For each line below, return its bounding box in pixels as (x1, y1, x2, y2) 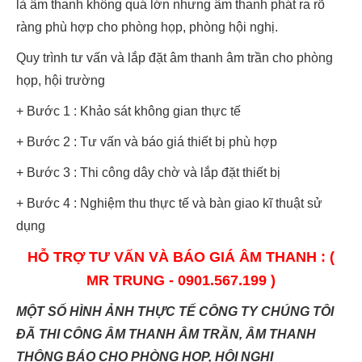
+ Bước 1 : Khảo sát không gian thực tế (16, 103, 241, 118)
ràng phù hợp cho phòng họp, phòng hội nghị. (16, 19, 278, 34)
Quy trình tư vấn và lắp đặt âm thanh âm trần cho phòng (16, 50, 333, 65)
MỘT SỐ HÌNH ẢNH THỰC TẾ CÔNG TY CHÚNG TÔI (16, 304, 334, 318)
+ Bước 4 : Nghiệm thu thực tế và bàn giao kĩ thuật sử (16, 196, 322, 210)
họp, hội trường (16, 73, 105, 87)
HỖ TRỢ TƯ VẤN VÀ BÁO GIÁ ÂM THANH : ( (27, 248, 335, 265)
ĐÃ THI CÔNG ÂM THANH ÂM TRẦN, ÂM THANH (16, 326, 316, 341)
